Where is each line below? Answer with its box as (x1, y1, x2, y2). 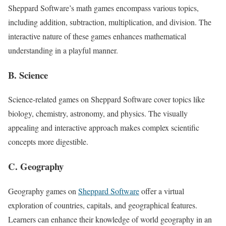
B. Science (8, 68, 48, 82)
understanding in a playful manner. (8, 44, 118, 55)
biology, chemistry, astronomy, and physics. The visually (8, 108, 188, 119)
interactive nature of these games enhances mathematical (8, 30, 186, 41)
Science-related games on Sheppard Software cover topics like (8, 94, 205, 105)
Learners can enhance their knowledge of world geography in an (8, 213, 212, 224)
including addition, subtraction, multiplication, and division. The (8, 16, 211, 27)
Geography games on (8, 185, 78, 196)
